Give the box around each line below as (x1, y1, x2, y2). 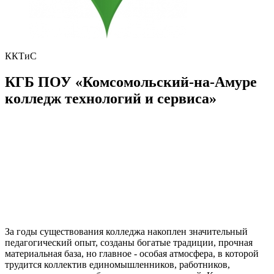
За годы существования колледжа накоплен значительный (5, 226, 248, 237)
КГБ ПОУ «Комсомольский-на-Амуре (5, 73, 257, 90)
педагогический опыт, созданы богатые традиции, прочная (5, 237, 253, 248)
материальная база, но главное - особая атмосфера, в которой (5, 248, 259, 259)
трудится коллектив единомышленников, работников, (5, 259, 230, 270)
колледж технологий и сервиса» (5, 90, 217, 106)
